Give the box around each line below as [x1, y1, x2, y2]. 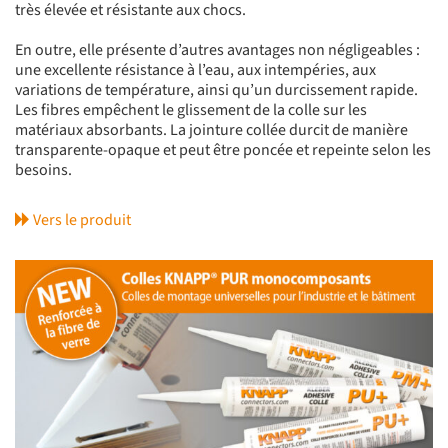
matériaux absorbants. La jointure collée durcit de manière [15, 119, 408, 142]
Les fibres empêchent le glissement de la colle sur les [15, 99, 367, 122]
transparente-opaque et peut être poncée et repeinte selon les [15, 139, 431, 162]
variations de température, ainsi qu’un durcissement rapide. [15, 79, 418, 102]
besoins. [15, 159, 72, 182]
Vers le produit [30, 209, 131, 232]
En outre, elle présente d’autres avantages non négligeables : [15, 39, 420, 62]
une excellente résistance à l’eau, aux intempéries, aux [15, 59, 376, 82]
